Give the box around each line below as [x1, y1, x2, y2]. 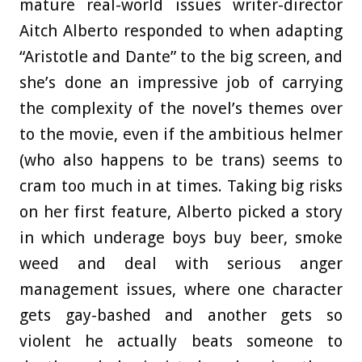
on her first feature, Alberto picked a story [19, 202, 343, 222]
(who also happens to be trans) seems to [19, 150, 343, 170]
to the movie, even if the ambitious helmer [19, 124, 343, 145]
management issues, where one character [19, 280, 343, 300]
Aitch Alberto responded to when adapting [19, 21, 343, 41]
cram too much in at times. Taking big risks [19, 176, 343, 196]
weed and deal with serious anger [19, 254, 343, 274]
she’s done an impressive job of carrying [19, 73, 343, 93]
